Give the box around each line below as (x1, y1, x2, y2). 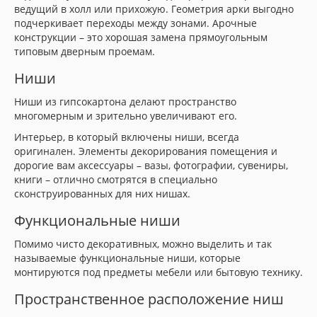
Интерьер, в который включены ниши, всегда (14, 130, 239, 144)
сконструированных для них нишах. (14, 187, 190, 200)
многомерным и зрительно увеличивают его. (14, 109, 237, 122)
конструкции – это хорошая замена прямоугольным (14, 30, 267, 44)
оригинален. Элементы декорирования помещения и (14, 144, 277, 158)
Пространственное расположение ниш (14, 289, 284, 309)
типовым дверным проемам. (14, 45, 155, 58)
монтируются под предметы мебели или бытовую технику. (14, 265, 303, 279)
